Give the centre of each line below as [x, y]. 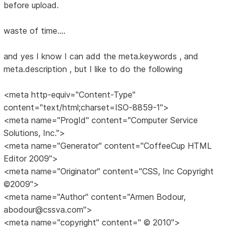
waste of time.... [35, 30]
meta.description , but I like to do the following [93, 69]
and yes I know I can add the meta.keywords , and [101, 56]
